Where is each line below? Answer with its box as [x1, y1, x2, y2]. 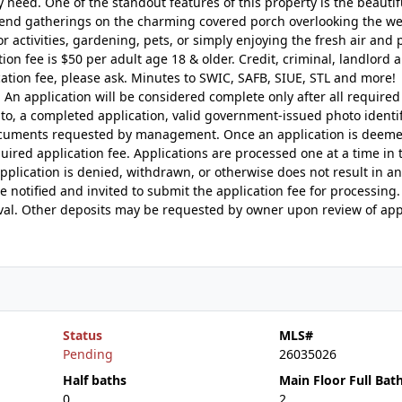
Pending [62, 345, 113, 363]
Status [62, 327, 102, 344]
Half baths [62, 371, 127, 389]
